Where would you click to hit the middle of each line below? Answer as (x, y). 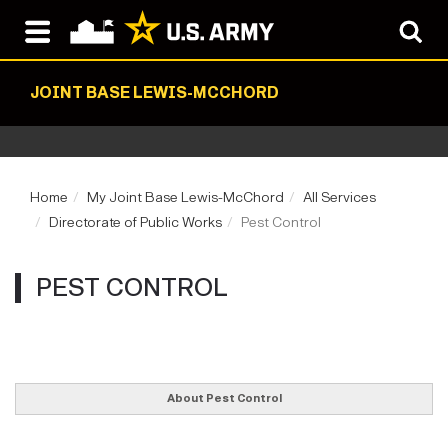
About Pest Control (224, 399)
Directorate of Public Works (135, 223)
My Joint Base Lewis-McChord (185, 198)
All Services (339, 198)
